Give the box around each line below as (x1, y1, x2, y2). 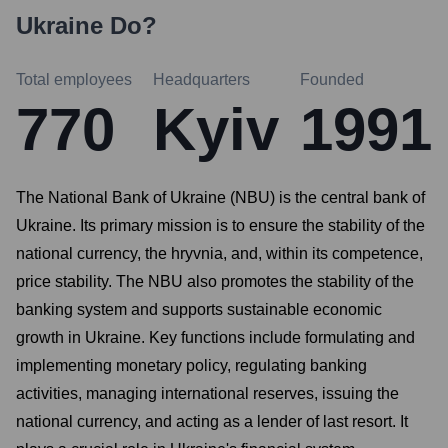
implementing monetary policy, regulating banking (16, 357, 367, 374)
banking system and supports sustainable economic (16, 301, 382, 318)
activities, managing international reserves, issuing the (16, 385, 399, 402)
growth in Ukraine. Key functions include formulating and (16, 329, 415, 346)
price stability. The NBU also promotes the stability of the (16, 273, 414, 290)
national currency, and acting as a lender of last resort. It (16, 413, 408, 430)
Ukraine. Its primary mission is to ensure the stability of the (16, 217, 425, 234)
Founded (300, 71, 364, 88)
